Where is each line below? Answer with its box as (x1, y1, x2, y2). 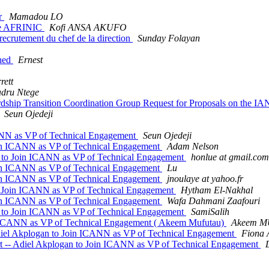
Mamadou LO (9, 11, 63, 22)
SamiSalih (191, 206, 229, 217)
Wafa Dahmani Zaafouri (167, 195, 260, 206)
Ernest (18, 54, 43, 65)
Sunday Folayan (138, 32, 200, 43)
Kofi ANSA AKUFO (49, 22, 127, 32)
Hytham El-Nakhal (181, 184, 253, 195)
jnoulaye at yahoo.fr (167, 173, 243, 184)
